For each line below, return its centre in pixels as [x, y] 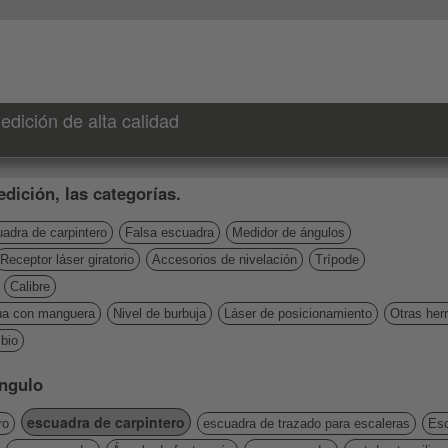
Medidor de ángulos [288, 232]
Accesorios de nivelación [224, 259]
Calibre [30, 286]
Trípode [337, 259]
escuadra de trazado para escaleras [306, 423]
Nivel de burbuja [159, 313]
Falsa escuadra [169, 232]
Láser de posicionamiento [298, 313]
